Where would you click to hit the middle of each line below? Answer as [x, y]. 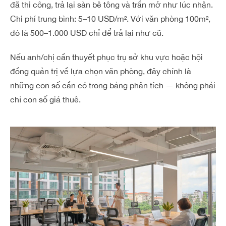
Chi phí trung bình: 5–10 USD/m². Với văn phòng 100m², [110, 19]
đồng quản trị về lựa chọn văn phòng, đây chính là [101, 71]
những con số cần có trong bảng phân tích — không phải [113, 85]
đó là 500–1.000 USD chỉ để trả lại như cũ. [87, 33]
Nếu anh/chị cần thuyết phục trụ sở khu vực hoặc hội [106, 57]
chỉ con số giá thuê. [45, 99]
